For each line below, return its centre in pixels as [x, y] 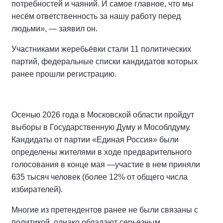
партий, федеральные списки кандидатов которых [105, 61]
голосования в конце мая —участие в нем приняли [106, 164]
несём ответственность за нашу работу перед [96, 16]
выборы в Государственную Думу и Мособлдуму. [101, 127]
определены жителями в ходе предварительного [102, 152]
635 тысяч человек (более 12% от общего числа [100, 177]
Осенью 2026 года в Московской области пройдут [103, 114]
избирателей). [37, 189]
